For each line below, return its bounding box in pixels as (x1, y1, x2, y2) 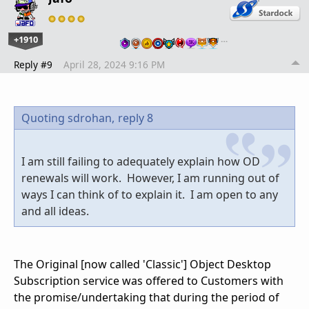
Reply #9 (14, 58, 52, 72)
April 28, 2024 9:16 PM (63, 58, 165, 72)
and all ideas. (21, 203, 92, 219)
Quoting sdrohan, (21, 110, 114, 126)
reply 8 (118, 110, 153, 126)
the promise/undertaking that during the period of (14, 290, 279, 306)
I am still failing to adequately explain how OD (21, 154, 260, 170)
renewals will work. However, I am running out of (21, 170, 279, 186)
